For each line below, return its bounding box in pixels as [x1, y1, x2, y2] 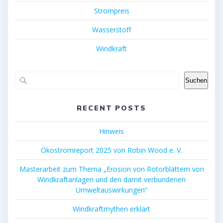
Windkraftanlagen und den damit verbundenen [37, 175, 186, 185]
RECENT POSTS [76, 104, 147, 113]
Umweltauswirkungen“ [76, 185, 147, 195]
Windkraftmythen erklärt [73, 204, 150, 214]
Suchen [185, 77, 207, 85]
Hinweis [99, 126, 124, 136]
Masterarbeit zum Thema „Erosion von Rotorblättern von [19, 164, 204, 174]
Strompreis [94, 6, 129, 16]
